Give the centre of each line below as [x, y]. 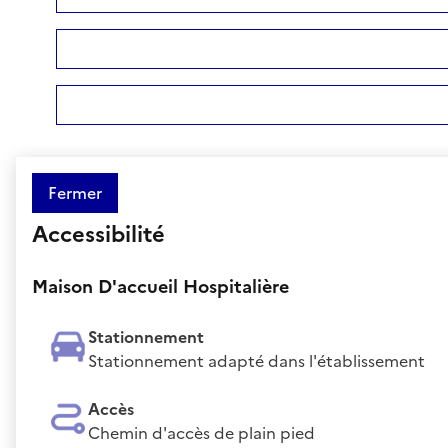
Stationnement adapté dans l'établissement [256, 360]
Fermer [75, 192]
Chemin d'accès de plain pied [201, 432]
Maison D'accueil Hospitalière [160, 286]
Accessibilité [98, 234]
